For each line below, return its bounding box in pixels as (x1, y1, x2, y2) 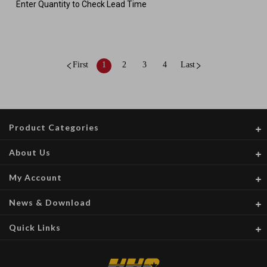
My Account (9, 172, 62, 182)
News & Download (9, 197, 91, 207)
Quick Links (9, 222, 61, 232)
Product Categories (9, 122, 99, 132)
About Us (9, 147, 51, 157)
